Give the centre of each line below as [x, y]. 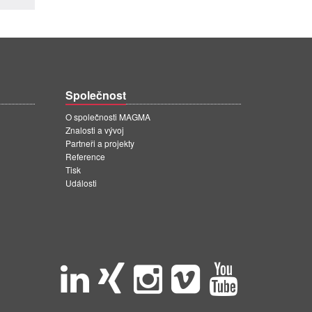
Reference [85, 156]
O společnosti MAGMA [108, 117]
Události [81, 183]
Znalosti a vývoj [95, 130]
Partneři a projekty [100, 143]
